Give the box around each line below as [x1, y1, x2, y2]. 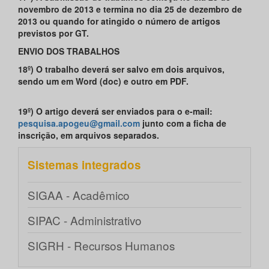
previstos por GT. [18, 27, 89, 40]
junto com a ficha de [140, 117, 226, 130]
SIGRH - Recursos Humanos [28, 237, 175, 254]
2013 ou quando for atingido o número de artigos [18, 15, 220, 28]
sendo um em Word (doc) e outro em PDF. [18, 75, 189, 88]
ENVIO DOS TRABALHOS [18, 45, 119, 58]
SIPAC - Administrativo [28, 212, 142, 229]
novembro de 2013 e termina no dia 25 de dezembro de [18, 3, 242, 16]
